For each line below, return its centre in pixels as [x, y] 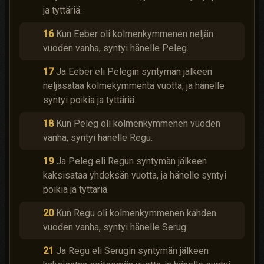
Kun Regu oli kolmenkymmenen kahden [136, 213]
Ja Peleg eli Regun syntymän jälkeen [131, 161]
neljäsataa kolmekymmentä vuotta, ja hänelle [134, 86]
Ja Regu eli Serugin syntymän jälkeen [132, 251]
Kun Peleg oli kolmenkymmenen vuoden [138, 123]
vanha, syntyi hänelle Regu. [98, 138]
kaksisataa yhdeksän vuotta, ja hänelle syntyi [135, 175]
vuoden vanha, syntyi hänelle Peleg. [116, 48]
